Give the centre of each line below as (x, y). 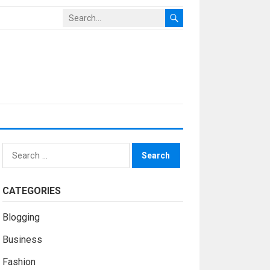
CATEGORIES (31, 191)
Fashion (19, 262)
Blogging (21, 217)
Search (16, 150)
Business (22, 240)
